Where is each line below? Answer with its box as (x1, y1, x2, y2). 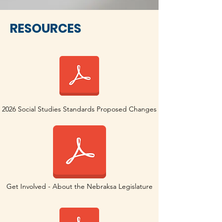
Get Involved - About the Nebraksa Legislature (6, 182, 153, 191)
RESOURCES (10, 20, 81, 37)
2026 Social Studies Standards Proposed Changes (2, 105, 157, 113)
